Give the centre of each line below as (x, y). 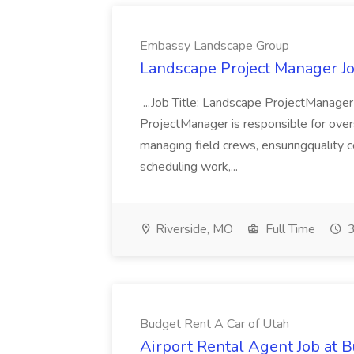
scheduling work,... (190, 167)
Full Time (289, 229)
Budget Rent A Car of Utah (215, 324)
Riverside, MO (193, 229)
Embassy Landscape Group (215, 46)
